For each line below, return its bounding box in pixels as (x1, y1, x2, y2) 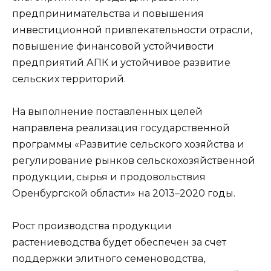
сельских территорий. (12, 73, 126, 85)
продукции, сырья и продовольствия (12, 171, 206, 183)
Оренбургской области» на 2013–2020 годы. (12, 188, 235, 200)
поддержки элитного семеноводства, (12, 253, 205, 265)
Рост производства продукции (12, 220, 172, 232)
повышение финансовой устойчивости (12, 40, 214, 52)
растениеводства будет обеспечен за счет (12, 237, 226, 249)
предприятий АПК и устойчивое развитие (12, 56, 230, 68)
